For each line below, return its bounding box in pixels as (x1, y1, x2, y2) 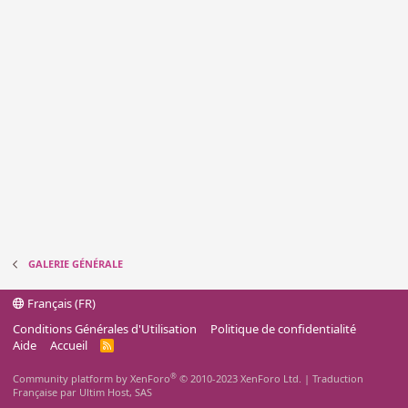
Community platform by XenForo (13, 372, 170, 385)
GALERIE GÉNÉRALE (27, 257, 123, 270)
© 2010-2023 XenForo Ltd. (179, 372, 301, 385)
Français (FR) (25, 295, 96, 311)
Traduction (312, 372, 363, 385)
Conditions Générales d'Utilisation (13, 321, 197, 337)
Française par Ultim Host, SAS (13, 385, 152, 399)
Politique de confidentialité (209, 321, 356, 337)
